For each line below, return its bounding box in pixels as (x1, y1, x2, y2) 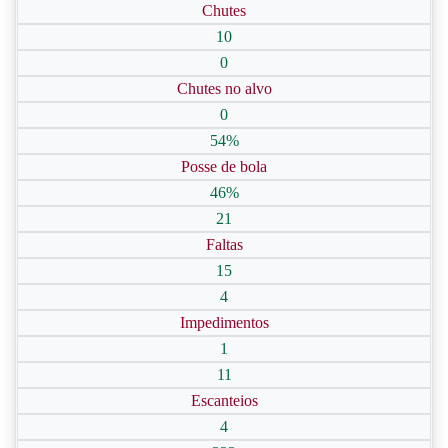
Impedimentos (179, 314, 269, 331)
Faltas (205, 236, 243, 253)
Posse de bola (181, 158, 267, 175)
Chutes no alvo (176, 80, 272, 97)
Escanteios (190, 392, 258, 409)
